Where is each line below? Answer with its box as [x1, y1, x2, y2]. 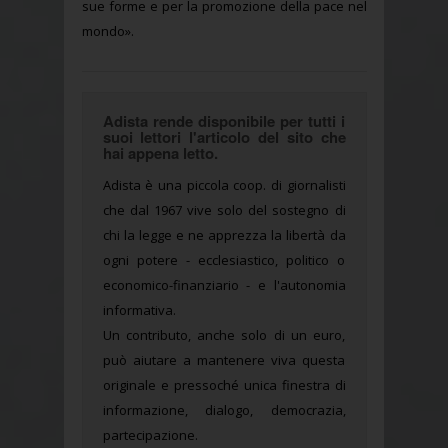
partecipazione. [102, 426, 198, 445]
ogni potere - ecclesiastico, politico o [102, 251, 346, 270]
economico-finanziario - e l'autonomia [102, 276, 346, 295]
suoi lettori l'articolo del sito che [102, 126, 346, 149]
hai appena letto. [102, 142, 218, 165]
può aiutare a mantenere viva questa [102, 351, 346, 370]
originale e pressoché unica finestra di [102, 376, 346, 395]
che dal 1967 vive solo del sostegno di [102, 201, 346, 220]
